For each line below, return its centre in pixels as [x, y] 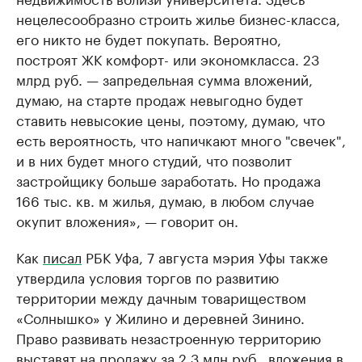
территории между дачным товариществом [161, 296]
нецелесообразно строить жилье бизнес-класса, [178, 17]
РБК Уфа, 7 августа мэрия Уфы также [205, 256]
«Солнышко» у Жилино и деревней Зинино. [160, 316]
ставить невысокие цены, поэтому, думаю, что [170, 118]
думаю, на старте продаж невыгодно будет [160, 98]
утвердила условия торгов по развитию [147, 276]
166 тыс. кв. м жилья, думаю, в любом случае [165, 199]
